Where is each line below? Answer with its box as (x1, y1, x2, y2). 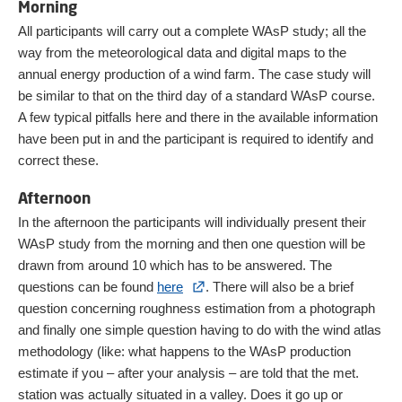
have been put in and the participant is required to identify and (18, 131, 373, 146)
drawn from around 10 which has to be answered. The (18, 258, 332, 273)
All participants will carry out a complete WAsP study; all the (18, 23, 366, 39)
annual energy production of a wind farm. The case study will (18, 66, 371, 82)
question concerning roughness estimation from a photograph (18, 301, 375, 316)
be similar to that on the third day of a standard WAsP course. (18, 88, 375, 103)
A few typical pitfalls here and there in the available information (18, 109, 378, 125)
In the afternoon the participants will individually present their (18, 214, 366, 230)
